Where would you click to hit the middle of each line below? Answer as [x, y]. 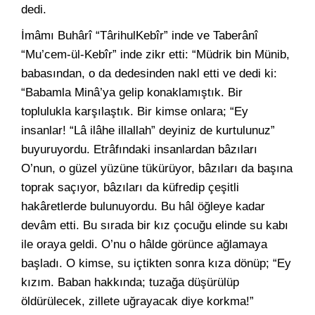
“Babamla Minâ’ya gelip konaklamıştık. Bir [132, 92]
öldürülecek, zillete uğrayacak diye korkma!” [137, 301]
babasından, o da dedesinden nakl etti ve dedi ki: [149, 73]
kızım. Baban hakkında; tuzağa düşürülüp [130, 282]
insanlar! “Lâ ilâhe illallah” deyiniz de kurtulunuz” [148, 130]
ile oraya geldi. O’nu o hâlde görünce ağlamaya [144, 244]
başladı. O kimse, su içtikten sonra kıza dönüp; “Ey [156, 263]
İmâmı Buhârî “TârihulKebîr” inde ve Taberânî [140, 36]
